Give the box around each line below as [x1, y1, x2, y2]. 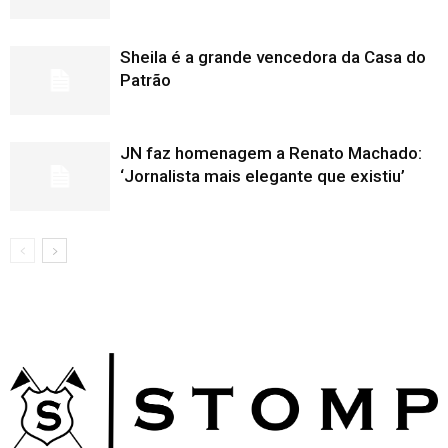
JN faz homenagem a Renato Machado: [120, 143, 422, 164]
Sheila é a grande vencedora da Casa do [120, 47, 426, 68]
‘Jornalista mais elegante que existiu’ [120, 166, 405, 187]
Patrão [120, 70, 171, 91]
